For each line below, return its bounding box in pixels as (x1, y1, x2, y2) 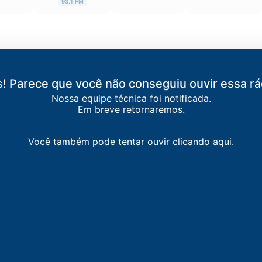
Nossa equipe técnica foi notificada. (51, 92, 211, 105)
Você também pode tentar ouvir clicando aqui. (28, 136, 234, 148)
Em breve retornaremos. (77, 104, 185, 116)
